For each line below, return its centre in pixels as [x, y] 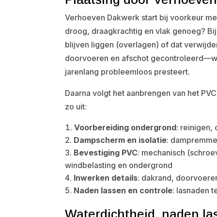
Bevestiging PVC [106, 153]
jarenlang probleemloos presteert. [128, 72]
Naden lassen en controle [123, 190]
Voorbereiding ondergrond [125, 127]
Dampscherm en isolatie [120, 140]
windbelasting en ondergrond [119, 165]
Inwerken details [106, 178]
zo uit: [76, 107]
